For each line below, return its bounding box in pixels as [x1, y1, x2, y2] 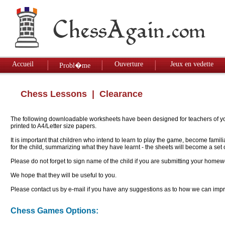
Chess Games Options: [11, 206, 98, 215]
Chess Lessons [21, 89, 87, 99]
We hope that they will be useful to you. [11, 172, 117, 179]
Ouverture [114, 60, 143, 68]
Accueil [12, 60, 34, 68]
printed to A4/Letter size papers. [11, 123, 96, 130]
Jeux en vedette [170, 60, 213, 68]
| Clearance [87, 89, 143, 99]
